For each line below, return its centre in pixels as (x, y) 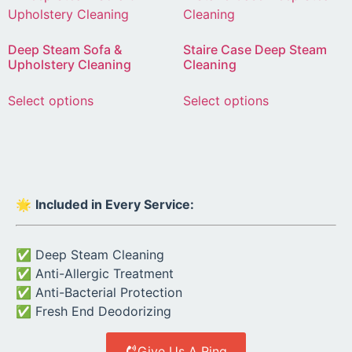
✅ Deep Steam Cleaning (90, 255)
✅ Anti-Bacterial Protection (99, 293)
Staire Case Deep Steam (255, 49)
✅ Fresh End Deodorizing (93, 312)
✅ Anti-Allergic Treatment (95, 274)
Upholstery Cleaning (70, 64)
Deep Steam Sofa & (65, 49)
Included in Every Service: (115, 204)
